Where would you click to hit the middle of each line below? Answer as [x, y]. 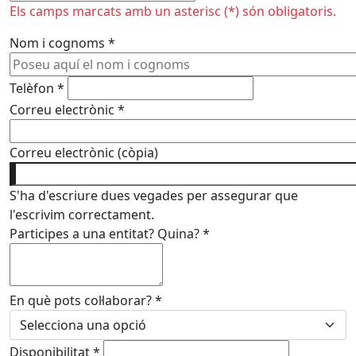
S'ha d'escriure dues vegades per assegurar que [154, 195]
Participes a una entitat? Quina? [106, 234]
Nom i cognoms [59, 43]
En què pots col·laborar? [82, 300]
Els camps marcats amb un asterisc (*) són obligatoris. [173, 11]
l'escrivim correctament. [82, 215]
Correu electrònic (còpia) [84, 153]
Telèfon [33, 88]
